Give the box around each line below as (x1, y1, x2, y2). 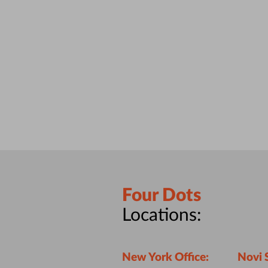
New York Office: (121, 251, 209, 263)
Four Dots (121, 186, 201, 205)
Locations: (121, 206, 202, 224)
